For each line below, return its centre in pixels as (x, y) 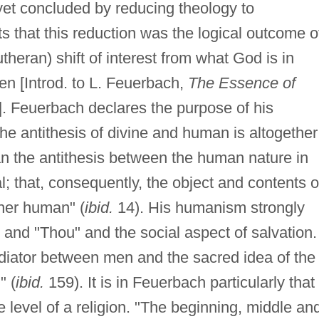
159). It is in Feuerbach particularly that (179, 282)
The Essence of (241, 83)
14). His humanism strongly (209, 207)
